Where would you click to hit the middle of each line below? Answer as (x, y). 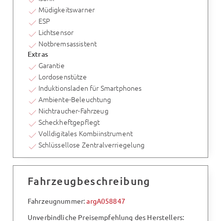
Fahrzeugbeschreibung (89, 181)
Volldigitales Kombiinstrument (85, 133)
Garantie (51, 65)
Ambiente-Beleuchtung (75, 99)
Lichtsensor (56, 32)
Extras (37, 54)
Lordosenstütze (62, 76)
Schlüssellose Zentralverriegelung (92, 144)
